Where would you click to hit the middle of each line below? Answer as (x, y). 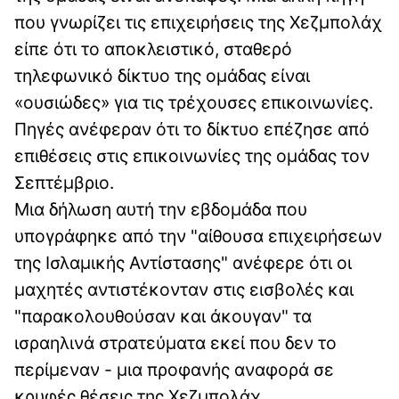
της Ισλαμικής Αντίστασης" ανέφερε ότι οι (183, 263)
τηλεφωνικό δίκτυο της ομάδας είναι (162, 76)
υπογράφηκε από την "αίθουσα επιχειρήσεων (198, 236)
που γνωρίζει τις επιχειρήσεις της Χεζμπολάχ (198, 23)
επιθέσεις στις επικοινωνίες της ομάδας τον (192, 156)
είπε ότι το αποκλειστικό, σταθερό (153, 49)
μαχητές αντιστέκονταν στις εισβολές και (184, 290)
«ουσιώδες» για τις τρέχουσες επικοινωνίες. (194, 103)
